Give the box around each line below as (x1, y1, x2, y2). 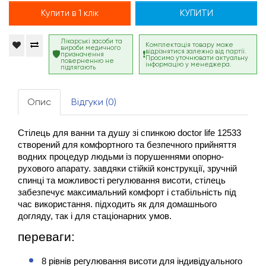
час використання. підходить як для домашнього (18, 199, 217, 210)
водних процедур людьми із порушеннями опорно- (18, 152, 224, 162)
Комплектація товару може (145, 40, 234, 49)
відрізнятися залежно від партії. (145, 47, 247, 55)
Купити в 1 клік (40, 8, 99, 19)
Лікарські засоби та (61, 37, 122, 46)
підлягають (61, 64, 96, 72)
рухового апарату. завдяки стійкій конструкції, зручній (18, 164, 237, 174)
